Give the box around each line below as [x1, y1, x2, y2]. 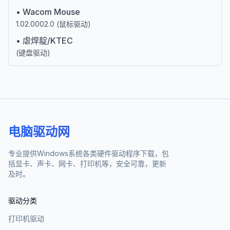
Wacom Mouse [23, 7, 80, 17]
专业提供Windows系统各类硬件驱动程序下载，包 [8, 149, 169, 158]
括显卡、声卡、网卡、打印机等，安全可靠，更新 [8, 159, 166, 168]
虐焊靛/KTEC [23, 35, 73, 46]
